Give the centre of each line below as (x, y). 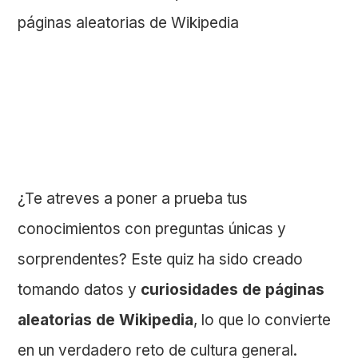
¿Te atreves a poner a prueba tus (133, 199)
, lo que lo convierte (263, 320)
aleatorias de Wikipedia (106, 320)
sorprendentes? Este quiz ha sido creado (161, 260)
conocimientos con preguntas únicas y (152, 229)
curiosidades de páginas (233, 290)
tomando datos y (80, 290)
